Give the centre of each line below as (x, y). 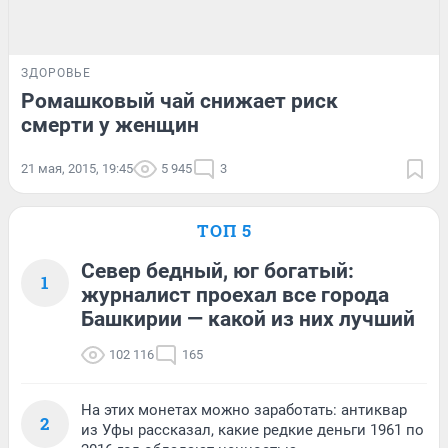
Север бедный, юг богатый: (217, 270)
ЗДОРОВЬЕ (56, 72)
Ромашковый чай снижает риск (179, 100)
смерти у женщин (110, 124)
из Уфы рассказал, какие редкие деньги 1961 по (252, 429)
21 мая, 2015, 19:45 (77, 168)
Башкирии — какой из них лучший (248, 318)
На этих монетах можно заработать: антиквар (244, 409)
